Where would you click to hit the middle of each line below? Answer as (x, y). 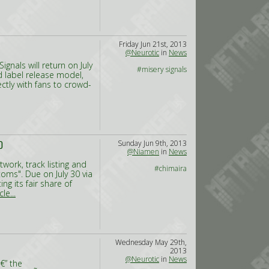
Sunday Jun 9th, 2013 (152, 143)
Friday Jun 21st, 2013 (153, 44)
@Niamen (143, 152)
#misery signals (162, 69)
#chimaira (171, 168)
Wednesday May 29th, (151, 242)
